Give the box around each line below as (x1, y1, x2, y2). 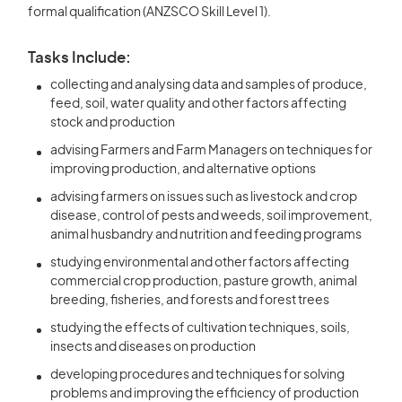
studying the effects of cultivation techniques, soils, (50, 322, 350, 335)
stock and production (50, 117, 175, 129)
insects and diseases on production (50, 341, 256, 354)
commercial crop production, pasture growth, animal (50, 275, 357, 288)
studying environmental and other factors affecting (50, 257, 349, 269)
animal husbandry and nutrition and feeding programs (50, 229, 362, 241)
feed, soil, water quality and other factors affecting (50, 98, 346, 110)
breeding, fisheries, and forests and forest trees (50, 294, 329, 307)
